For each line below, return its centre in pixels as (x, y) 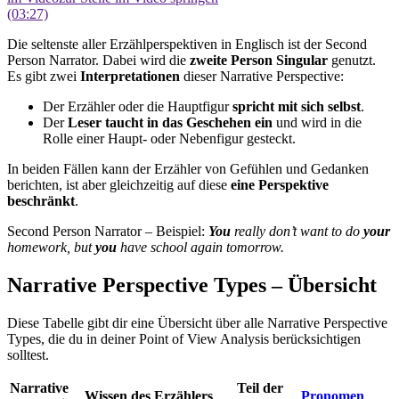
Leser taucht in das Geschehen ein (170, 123)
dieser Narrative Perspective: (262, 77)
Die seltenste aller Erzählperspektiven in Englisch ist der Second (187, 45)
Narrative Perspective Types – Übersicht (192, 285)
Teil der (260, 387)
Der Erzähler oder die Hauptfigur (138, 107)
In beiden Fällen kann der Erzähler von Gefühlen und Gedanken (188, 169)
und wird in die (317, 123)
